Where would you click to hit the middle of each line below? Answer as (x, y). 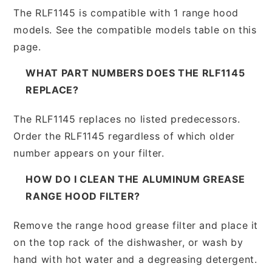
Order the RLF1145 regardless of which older (124, 136)
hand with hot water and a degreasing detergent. (135, 259)
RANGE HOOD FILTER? (83, 196)
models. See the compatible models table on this (135, 29)
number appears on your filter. (89, 153)
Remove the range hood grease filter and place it (136, 225)
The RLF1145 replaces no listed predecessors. (127, 119)
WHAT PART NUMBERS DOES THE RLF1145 (135, 73)
